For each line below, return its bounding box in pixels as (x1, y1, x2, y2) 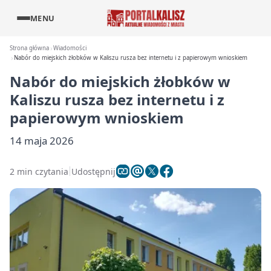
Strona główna (10, 44, 49, 52)
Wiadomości (53, 44, 87, 52)
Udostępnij (71, 165, 116, 177)
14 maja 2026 (10, 134, 74, 148)
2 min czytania (10, 165, 68, 177)
